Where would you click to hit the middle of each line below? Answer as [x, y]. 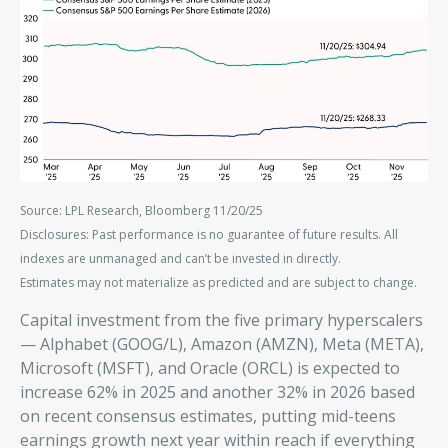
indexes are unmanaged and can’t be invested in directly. [180, 258]
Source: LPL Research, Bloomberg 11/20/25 [141, 210]
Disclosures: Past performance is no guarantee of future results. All [209, 234]
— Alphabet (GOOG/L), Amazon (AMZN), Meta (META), [222, 344]
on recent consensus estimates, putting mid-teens [208, 416]
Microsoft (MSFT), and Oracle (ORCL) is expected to [210, 368]
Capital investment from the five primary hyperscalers [221, 320]
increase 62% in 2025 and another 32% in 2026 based [217, 392]
